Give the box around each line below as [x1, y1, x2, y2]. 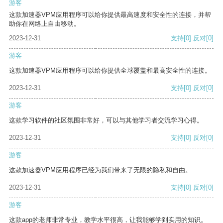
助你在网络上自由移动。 [9, 20, 80, 28]
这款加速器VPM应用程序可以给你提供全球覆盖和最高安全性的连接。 [9, 67, 211, 75]
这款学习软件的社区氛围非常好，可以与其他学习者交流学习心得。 [9, 116, 203, 124]
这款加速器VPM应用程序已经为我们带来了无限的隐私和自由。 [9, 166, 192, 174]
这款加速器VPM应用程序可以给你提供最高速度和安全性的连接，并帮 [9, 11, 211, 19]
